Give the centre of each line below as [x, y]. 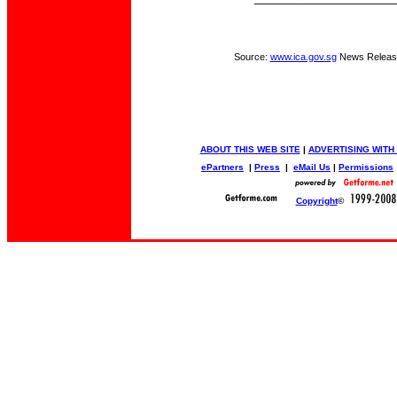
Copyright [316, 201]
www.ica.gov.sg [303, 57]
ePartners [222, 167]
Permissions [366, 167]
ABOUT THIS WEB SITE [250, 149]
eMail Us [312, 167]
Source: [252, 57]
